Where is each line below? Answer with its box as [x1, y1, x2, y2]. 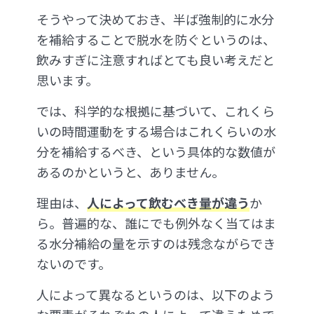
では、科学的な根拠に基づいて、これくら [36, 102, 275, 121]
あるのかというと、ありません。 [36, 163, 224, 182]
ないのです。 [36, 254, 111, 273]
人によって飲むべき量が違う [87, 193, 250, 212]
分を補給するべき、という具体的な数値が [36, 142, 275, 161]
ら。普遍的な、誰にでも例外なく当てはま [36, 214, 276, 233]
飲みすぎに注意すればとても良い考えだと [36, 50, 275, 69]
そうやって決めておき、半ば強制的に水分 [36, 10, 274, 29]
